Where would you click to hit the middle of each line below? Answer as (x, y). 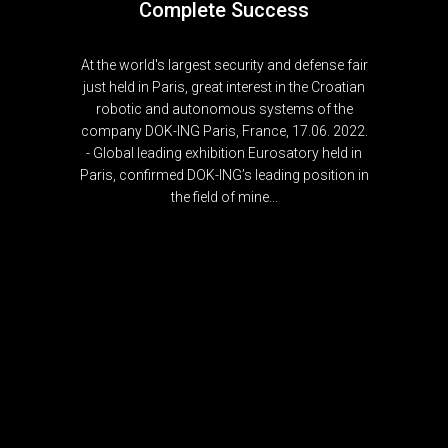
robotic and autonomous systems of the (224, 109)
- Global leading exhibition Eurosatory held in (224, 153)
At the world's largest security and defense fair (224, 65)
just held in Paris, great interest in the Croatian (224, 87)
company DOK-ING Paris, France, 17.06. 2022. (224, 131)
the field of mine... (224, 197)
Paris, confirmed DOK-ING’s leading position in (224, 175)
